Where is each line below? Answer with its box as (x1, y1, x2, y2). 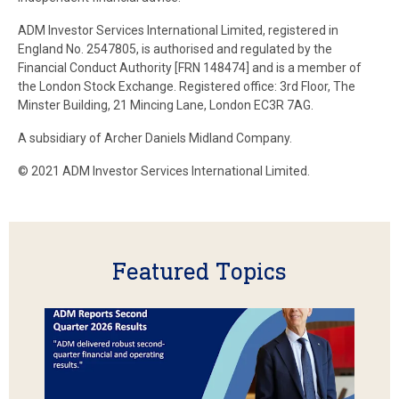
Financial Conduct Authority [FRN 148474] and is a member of (18, 61, 362, 75)
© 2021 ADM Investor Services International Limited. (18, 164, 310, 178)
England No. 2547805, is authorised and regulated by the (18, 42, 332, 56)
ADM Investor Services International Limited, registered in (18, 23, 338, 37)
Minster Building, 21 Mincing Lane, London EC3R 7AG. (18, 98, 362, 112)
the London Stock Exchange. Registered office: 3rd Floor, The (18, 79, 355, 94)
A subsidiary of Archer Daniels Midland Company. (18, 131, 292, 145)
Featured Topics (112, 256, 287, 286)
